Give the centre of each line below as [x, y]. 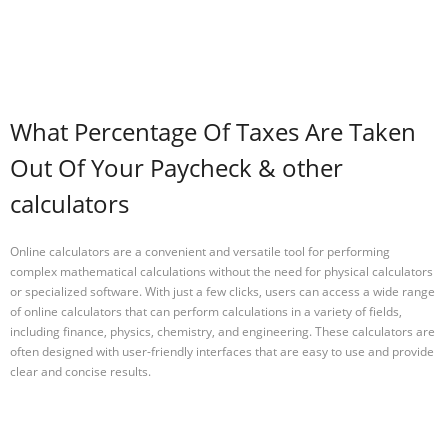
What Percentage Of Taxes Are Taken [213, 132]
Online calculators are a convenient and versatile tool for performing [200, 251]
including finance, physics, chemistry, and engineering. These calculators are [222, 331]
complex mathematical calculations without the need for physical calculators [221, 271]
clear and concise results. [80, 371]
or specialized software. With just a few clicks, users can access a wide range [222, 291]
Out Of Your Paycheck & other [176, 168]
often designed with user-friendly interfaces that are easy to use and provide [222, 351]
